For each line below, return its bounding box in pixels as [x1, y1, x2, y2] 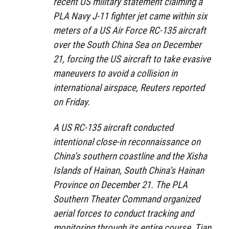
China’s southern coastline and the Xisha [53, 150, 207, 163]
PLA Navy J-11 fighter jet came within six [53, 10, 207, 22]
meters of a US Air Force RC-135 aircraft [53, 24, 206, 36]
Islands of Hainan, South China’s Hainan [53, 165, 204, 177]
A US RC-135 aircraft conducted [53, 122, 173, 134]
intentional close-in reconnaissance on [53, 136, 200, 148]
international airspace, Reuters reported [53, 81, 204, 94]
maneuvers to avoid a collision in [53, 67, 177, 79]
